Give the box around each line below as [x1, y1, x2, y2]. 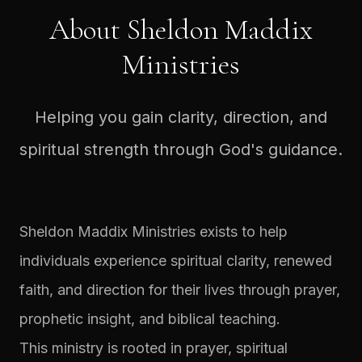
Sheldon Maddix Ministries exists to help [19, 222, 288, 240]
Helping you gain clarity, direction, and [35, 107, 327, 127]
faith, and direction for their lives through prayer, [19, 280, 340, 298]
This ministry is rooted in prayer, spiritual [19, 339, 288, 356]
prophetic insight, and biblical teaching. [19, 309, 280, 327]
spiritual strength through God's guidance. [19, 139, 343, 159]
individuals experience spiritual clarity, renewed [19, 251, 332, 269]
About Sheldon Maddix [49, 11, 313, 47]
